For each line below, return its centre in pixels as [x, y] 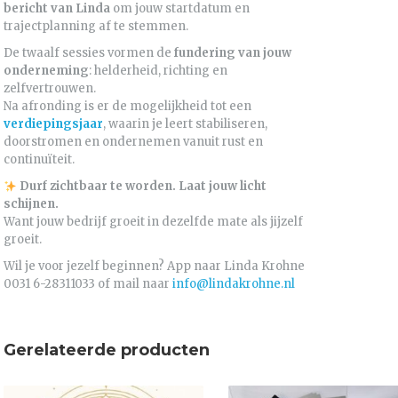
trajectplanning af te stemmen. [96, 27]
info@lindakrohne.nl [234, 284]
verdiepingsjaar [53, 124]
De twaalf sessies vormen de [89, 53]
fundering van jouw [233, 53]
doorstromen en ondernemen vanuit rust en [133, 142]
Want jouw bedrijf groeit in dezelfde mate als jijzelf [153, 222]
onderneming [46, 71]
